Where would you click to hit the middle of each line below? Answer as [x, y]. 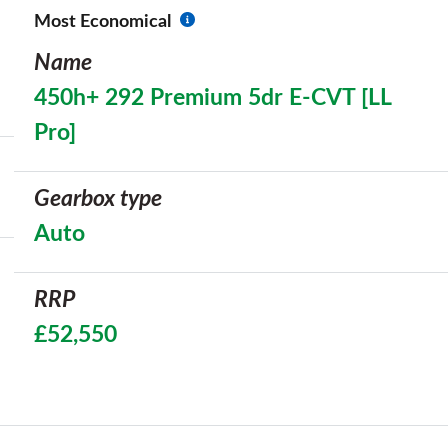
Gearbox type [98, 199]
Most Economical [102, 22]
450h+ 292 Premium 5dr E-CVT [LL [212, 98]
